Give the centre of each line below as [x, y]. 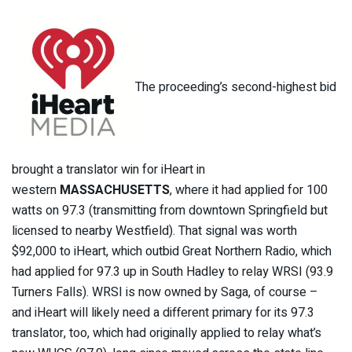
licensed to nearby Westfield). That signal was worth [154, 231]
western [36, 191]
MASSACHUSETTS [115, 191]
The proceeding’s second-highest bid [236, 88]
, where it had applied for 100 [249, 191]
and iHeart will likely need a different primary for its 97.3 [163, 313]
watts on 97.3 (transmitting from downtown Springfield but [170, 211]
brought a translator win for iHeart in [108, 170]
